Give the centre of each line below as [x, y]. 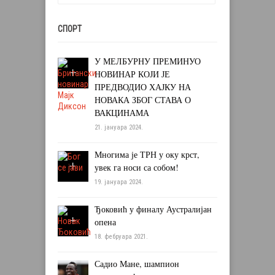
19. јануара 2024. [119, 182]
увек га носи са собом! [137, 168]
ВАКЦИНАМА [122, 113]
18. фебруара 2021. [121, 237]
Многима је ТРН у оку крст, [147, 155]
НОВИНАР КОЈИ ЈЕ [132, 74]
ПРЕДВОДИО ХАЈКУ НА [143, 87]
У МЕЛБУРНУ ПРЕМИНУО [148, 61]
